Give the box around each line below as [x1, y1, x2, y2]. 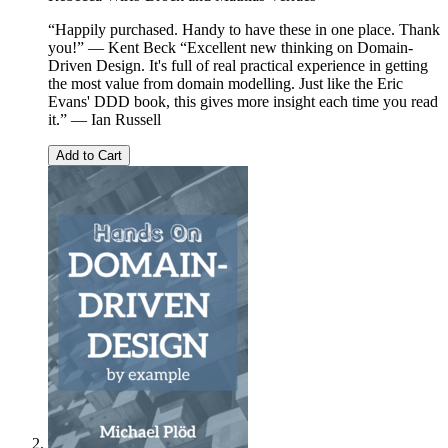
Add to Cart [56, 148, 122, 164]
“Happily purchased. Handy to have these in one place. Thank [48, 21, 440, 39]
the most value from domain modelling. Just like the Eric [48, 75, 403, 93]
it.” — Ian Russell [48, 111, 161, 129]
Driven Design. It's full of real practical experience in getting [48, 57, 428, 75]
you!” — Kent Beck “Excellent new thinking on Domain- [48, 39, 413, 57]
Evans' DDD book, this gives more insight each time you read [48, 93, 438, 111]
